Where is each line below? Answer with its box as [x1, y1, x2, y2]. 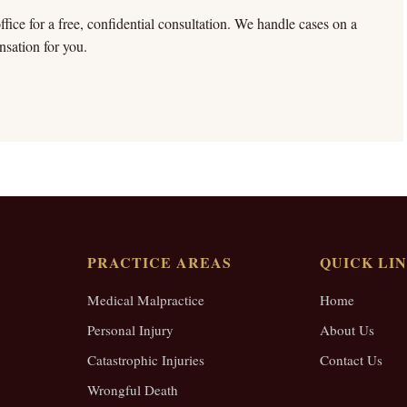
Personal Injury [87, 321, 174, 339]
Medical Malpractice [87, 291, 204, 309]
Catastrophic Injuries [87, 351, 204, 369]
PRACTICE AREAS [87, 252, 232, 273]
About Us [320, 321, 374, 339]
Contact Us [320, 351, 382, 369]
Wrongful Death [87, 381, 178, 399]
